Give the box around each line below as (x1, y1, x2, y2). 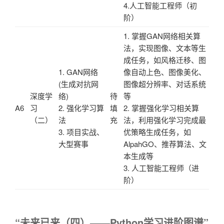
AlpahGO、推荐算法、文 (123, 138, 206, 149)
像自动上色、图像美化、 (123, 66, 206, 77)
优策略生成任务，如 (123, 126, 191, 137)
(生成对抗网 (58, 78, 98, 89)
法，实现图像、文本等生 (123, 42, 206, 53)
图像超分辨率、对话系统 (123, 78, 206, 89)
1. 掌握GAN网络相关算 (123, 30, 200, 41)
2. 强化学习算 (58, 102, 104, 113)
